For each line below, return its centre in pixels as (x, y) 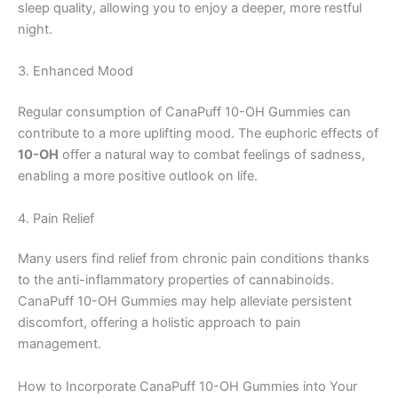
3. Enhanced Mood (76, 72)
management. (60, 344)
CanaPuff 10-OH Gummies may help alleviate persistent (185, 302)
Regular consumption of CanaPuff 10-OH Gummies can (184, 112)
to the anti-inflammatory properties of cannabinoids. (176, 280)
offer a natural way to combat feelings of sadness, (212, 155)
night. (35, 29)
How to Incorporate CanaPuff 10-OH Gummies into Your (187, 386)
